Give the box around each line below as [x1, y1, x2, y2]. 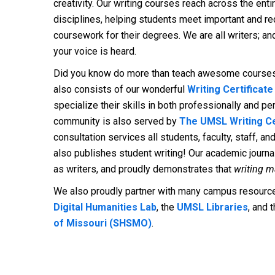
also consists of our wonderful [53, 83, 187, 95]
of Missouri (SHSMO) [53, 217, 152, 229]
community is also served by [53, 115, 179, 127]
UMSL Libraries [177, 201, 248, 213]
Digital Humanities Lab [53, 201, 157, 213]
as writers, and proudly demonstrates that [53, 163, 234, 175]
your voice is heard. [53, 45, 139, 57]
